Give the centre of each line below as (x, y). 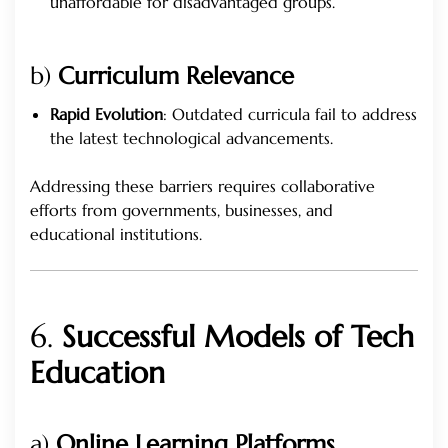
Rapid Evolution (106, 114)
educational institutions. (116, 234)
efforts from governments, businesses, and (181, 210)
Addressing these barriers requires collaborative (202, 186)
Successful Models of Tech (238, 337)
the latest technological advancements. (191, 138)
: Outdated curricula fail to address (290, 114)
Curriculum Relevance (176, 76)
